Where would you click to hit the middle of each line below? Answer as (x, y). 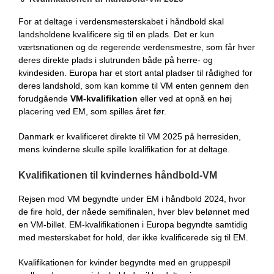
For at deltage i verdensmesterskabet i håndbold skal (121, 21)
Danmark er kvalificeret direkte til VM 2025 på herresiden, (130, 136)
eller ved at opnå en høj (185, 98)
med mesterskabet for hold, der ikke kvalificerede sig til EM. (133, 237)
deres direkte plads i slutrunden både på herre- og (116, 60)
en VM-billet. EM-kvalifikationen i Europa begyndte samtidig (133, 224)
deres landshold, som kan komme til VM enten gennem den (134, 85)
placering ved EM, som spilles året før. (92, 111)
